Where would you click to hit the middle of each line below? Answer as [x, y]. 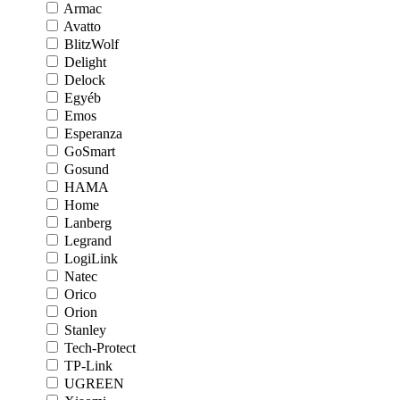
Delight [85, 62]
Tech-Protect [100, 348]
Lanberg [88, 223]
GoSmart [90, 151]
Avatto [82, 26]
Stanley [85, 330]
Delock [85, 80]
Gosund [87, 169]
